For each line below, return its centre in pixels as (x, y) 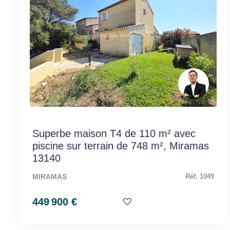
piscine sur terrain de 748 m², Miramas (121, 146)
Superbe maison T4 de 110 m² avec (114, 133)
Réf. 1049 (200, 176)
